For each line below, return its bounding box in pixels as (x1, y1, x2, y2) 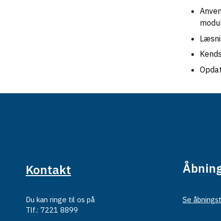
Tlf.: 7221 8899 (26, 205, 78, 215)
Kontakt (26, 161, 71, 178)
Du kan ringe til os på (26, 194, 95, 204)
